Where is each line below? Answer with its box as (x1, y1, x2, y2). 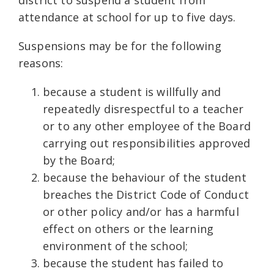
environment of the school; (43, 238, 188, 253)
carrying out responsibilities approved (43, 135, 251, 150)
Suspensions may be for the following (18, 38, 221, 53)
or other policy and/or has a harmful (43, 204, 239, 219)
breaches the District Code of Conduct (43, 187, 249, 202)
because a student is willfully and (43, 84, 221, 99)
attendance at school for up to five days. (18, 9, 236, 24)
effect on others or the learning (43, 221, 214, 236)
